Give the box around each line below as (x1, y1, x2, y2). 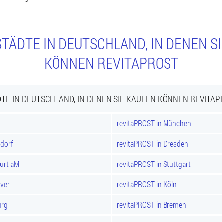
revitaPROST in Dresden (117, 138, 188, 149)
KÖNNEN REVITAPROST (44, 54, 178, 73)
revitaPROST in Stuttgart (117, 159, 191, 169)
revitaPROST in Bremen (117, 199, 186, 210)
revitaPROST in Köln (117, 179, 177, 189)
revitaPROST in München (117, 118, 191, 128)
